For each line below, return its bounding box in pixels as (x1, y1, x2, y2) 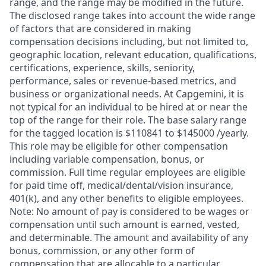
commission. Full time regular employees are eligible (9, 165, 245, 179)
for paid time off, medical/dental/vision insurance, (9, 178, 233, 192)
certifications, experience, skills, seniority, (9, 61, 195, 74)
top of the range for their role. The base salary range (9, 113, 246, 126)
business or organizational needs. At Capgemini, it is (9, 87, 244, 100)
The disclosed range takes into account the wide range (9, 8, 255, 22)
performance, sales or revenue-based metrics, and (9, 74, 236, 87)
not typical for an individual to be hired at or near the (9, 100, 248, 113)
